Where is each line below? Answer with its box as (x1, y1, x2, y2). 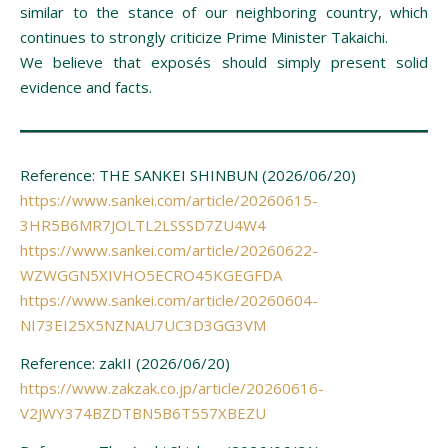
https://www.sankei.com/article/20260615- (20, 189, 318, 210)
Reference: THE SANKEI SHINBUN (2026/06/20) (20, 164, 356, 185)
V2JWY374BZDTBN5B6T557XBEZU (20, 402, 266, 423)
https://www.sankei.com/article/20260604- (20, 289, 318, 310)
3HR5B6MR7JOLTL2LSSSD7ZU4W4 (20, 214, 266, 235)
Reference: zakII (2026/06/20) (20, 352, 230, 373)
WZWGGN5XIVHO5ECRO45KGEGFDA (20, 264, 282, 285)
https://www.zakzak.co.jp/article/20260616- (20, 377, 324, 398)
